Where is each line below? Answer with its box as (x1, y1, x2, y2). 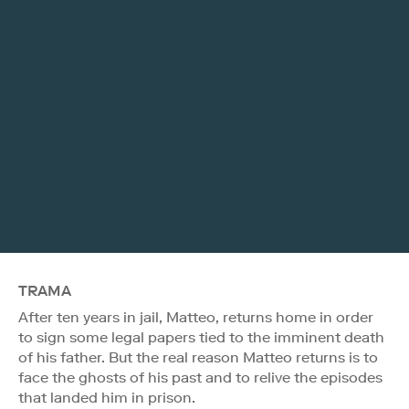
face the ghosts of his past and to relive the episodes (18, 368, 383, 386)
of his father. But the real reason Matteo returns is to (18, 348, 378, 366)
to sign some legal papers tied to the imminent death (18, 328, 384, 346)
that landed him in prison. (18, 388, 195, 406)
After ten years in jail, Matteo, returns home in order (18, 308, 373, 326)
